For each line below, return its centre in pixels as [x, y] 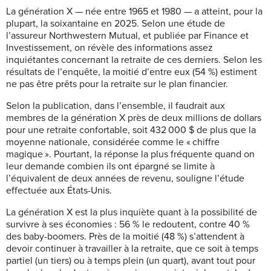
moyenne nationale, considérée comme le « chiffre [113, 142]
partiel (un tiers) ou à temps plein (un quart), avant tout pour [131, 260]
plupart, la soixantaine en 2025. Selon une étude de [116, 23]
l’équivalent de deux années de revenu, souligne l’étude [125, 178]
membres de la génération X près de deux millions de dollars [134, 118]
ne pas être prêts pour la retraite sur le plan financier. [117, 84]
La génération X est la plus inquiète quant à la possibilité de [132, 212]
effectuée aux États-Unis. [59, 190]
